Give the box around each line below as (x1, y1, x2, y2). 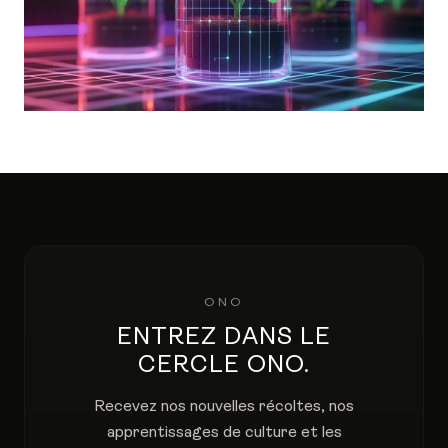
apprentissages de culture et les (106, 424, 342, 441)
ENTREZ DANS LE (117, 325, 331, 350)
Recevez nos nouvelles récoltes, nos (94, 398, 354, 415)
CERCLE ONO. (138, 353, 310, 378)
